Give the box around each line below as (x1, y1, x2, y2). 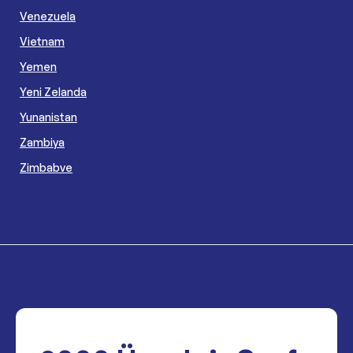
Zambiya (20, 135, 65, 149)
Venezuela (20, 9, 76, 23)
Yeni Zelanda (20, 84, 87, 98)
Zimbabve (20, 160, 72, 174)
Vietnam (20, 34, 65, 48)
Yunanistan (20, 110, 77, 124)
